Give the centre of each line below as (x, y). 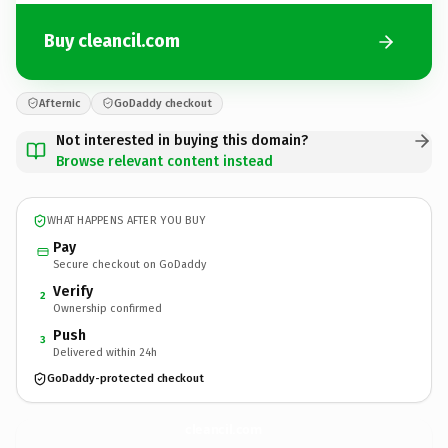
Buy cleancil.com (112, 41)
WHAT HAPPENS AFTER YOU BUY (126, 220)
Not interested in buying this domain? (182, 140)
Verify (73, 291)
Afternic (59, 103)
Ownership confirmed (107, 308)
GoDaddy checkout (163, 103)
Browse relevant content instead (164, 161)
